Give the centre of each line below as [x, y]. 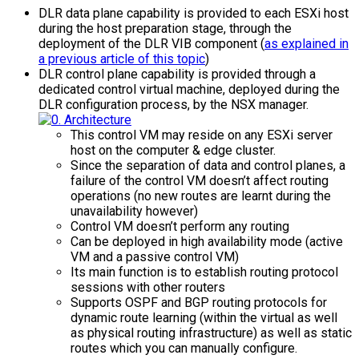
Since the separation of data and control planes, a [208, 165]
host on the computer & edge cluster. [173, 150]
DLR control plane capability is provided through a [177, 74]
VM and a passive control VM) [155, 256]
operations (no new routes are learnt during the [201, 196]
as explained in [307, 43]
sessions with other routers [148, 287]
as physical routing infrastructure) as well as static [211, 333]
